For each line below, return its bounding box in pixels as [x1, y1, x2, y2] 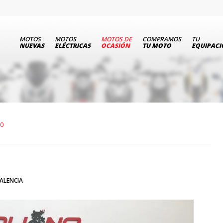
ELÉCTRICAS [55, 41, 91, 50]
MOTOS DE [101, 35, 132, 43]
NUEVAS [19, 41, 44, 50]
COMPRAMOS [142, 35, 181, 43]
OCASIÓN [101, 41, 130, 50]
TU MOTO [142, 41, 171, 50]
